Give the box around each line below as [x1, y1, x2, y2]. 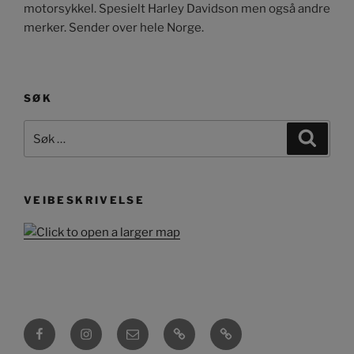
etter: [23, 141, 57, 156]
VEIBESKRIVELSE [24, 194, 145, 207]
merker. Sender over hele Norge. [24, 21, 204, 36]
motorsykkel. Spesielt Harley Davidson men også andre [24, 2, 330, 17]
